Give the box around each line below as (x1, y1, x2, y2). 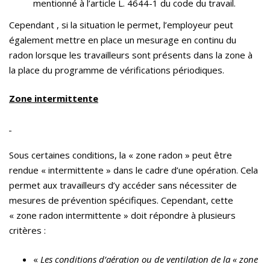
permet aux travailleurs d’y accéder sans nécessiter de (9, 179, 237, 192)
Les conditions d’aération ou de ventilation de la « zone (40, 253, 258, 266)
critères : (9, 224, 46, 237)
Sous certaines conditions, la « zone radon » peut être (9, 149, 232, 162)
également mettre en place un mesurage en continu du (9, 34, 236, 46)
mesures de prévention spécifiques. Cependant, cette (9, 194, 236, 207)
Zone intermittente (9, 92, 98, 105)
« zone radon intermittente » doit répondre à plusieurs (9, 209, 236, 222)
